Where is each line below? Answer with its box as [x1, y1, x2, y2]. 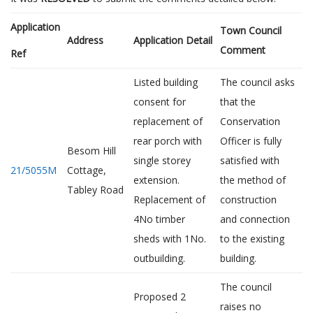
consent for [133, 95, 186, 108]
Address [67, 34, 103, 47]
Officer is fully [220, 134, 282, 147]
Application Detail [133, 34, 212, 47]
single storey [133, 154, 191, 167]
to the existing [220, 232, 284, 245]
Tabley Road [67, 183, 124, 196]
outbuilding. [133, 252, 185, 265]
